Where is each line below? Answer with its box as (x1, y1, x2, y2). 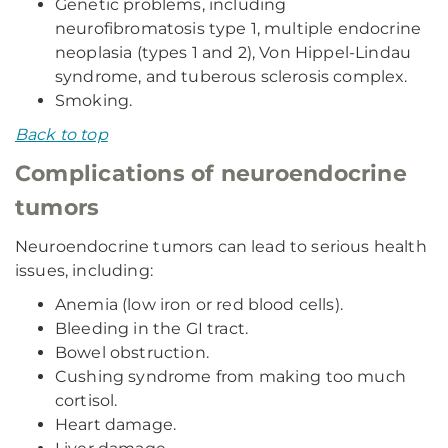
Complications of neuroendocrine (15, 160, 407, 187)
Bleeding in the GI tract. (55, 319, 248, 338)
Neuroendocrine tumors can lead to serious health (15, 237, 427, 256)
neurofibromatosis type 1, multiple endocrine (55, 19, 422, 38)
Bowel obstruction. (55, 343, 209, 362)
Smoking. (55, 91, 133, 110)
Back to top (15, 125, 108, 144)
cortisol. (55, 391, 118, 410)
